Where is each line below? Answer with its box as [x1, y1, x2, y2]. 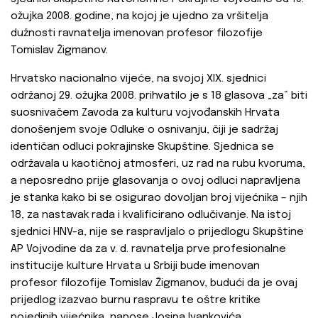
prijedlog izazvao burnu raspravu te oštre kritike [11, 295, 261, 307]
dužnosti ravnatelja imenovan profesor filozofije [11, 28, 263, 40]
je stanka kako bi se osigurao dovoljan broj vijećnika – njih [11, 192, 307, 204]
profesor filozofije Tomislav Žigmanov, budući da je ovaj [11, 278, 297, 290]
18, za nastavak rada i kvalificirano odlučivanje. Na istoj [11, 209, 291, 221]
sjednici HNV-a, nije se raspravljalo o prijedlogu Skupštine [11, 226, 304, 238]
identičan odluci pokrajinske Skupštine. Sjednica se [11, 141, 274, 153]
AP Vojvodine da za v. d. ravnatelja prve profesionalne [11, 243, 286, 256]
